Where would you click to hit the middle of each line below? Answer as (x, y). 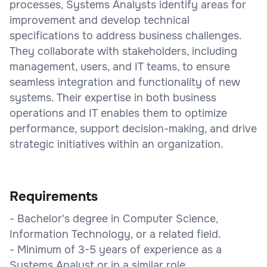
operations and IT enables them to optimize (118, 113)
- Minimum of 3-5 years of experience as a (116, 249)
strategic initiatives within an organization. (117, 144)
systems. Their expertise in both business (113, 97)
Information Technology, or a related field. (115, 234)
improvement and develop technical (100, 20)
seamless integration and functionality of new (125, 82)
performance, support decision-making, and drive (133, 128)
